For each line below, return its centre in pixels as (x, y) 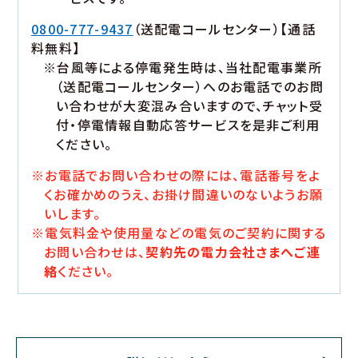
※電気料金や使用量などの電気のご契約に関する (179, 233)
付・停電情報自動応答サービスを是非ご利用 (188, 125)
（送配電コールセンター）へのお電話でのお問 (190, 87)
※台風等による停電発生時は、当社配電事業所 (183, 68)
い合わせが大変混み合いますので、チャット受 (189, 106)
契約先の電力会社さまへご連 (233, 252)
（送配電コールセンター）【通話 (224, 29)
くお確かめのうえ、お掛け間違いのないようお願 (184, 195)
